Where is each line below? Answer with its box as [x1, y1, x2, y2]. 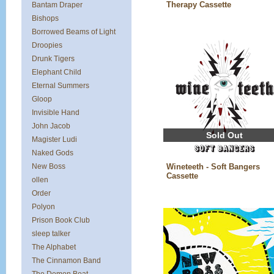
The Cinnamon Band [32, 256, 101, 265]
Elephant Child [32, 68, 81, 76]
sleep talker [32, 229, 70, 238]
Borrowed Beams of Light [32, 28, 116, 36]
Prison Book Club [32, 216, 90, 224]
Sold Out [206, 130, 243, 140]
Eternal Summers [32, 81, 89, 90]
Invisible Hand [32, 108, 80, 117]
